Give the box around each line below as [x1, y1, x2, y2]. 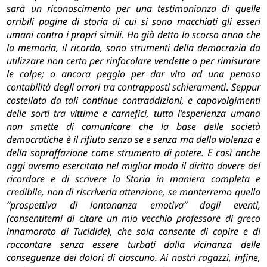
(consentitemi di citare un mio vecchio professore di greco [7, 212, 260, 225]
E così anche [207, 146, 260, 160]
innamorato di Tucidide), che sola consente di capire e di [7, 225, 260, 238]
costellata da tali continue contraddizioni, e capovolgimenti [7, 94, 260, 107]
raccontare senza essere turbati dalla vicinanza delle [7, 238, 260, 252]
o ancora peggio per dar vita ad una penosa [49, 67, 260, 81]
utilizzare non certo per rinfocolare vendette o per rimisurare [7, 54, 260, 68]
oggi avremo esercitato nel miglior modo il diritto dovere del [7, 159, 260, 173]
